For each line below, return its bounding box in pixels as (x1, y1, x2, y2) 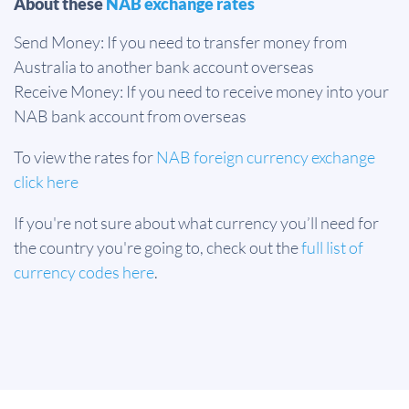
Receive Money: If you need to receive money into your (14, 81, 389, 101)
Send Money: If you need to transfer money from (14, 32, 347, 52)
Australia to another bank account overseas (14, 57, 314, 77)
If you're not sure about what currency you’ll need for (14, 213, 379, 233)
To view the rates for (14, 147, 156, 167)
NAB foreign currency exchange (156, 147, 375, 167)
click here (14, 172, 79, 192)
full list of (301, 237, 363, 257)
